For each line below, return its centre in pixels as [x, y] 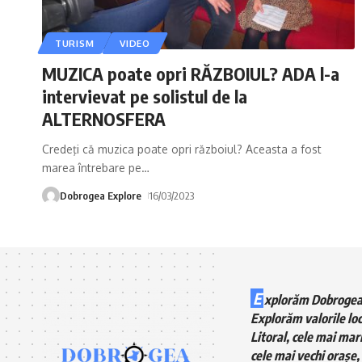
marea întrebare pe [92, 167]
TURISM [75, 43]
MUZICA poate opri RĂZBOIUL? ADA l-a [191, 73]
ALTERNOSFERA [104, 118]
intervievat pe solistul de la [145, 96]
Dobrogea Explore [101, 195]
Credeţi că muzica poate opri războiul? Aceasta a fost [182, 149]
